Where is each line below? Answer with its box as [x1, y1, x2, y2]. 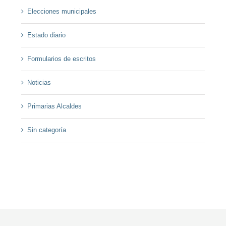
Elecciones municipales [27, 7, 96, 15]
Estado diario [27, 31, 66, 39]
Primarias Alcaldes [27, 102, 82, 110]
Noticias [27, 78, 51, 86]
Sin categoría [27, 126, 66, 134]
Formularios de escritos [27, 54, 96, 63]
